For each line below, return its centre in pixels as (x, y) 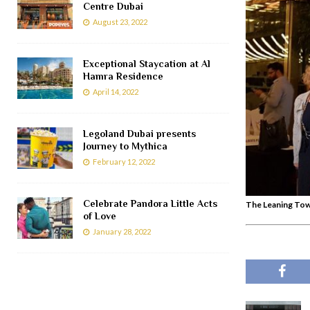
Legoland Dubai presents (139, 133)
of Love (100, 216)
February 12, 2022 (124, 161)
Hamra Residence (123, 76)
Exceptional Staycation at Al (147, 63)
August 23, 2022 (120, 21)
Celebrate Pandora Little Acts (150, 203)
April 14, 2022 (116, 91)
